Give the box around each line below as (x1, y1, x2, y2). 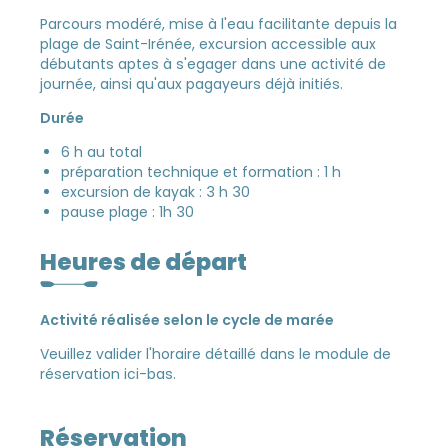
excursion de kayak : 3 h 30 (61, 182, 251, 203)
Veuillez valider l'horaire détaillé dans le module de (40, 343, 392, 364)
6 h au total (61, 142, 143, 163)
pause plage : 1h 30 (61, 202, 195, 223)
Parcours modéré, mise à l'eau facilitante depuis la (40, 14, 398, 35)
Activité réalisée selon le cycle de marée (40, 309, 335, 330)
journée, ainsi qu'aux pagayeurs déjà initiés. (40, 74, 344, 95)
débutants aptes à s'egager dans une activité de (40, 54, 387, 75)
